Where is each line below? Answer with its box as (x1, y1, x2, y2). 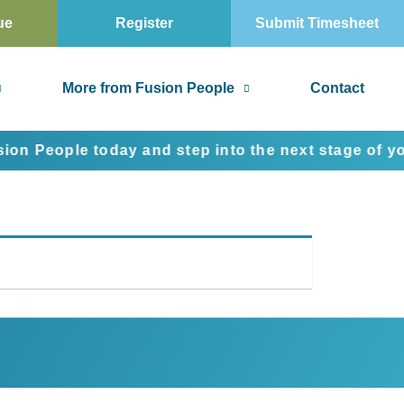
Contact (310, 80, 365, 96)
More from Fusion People (61, 80, 234, 96)
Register (115, 15, 173, 31)
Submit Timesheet (255, 15, 380, 31)
